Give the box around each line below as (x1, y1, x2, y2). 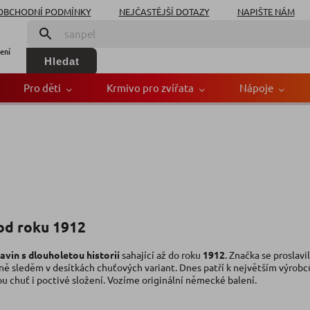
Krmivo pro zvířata (107, 81, 194, 94)
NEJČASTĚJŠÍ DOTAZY (118, 5, 210, 17)
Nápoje (239, 81, 273, 94)
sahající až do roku (120, 248, 203, 262)
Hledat (44, 55, 80, 67)
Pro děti (24, 81, 61, 94)
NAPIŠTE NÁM (237, 5, 295, 17)
